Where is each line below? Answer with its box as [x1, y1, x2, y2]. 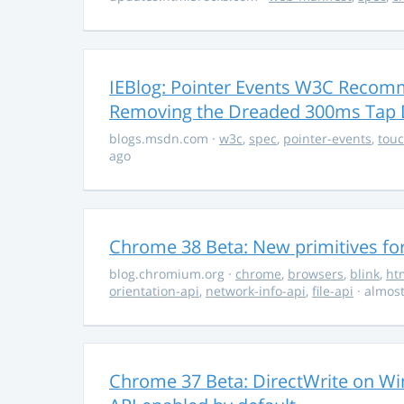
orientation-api [109, 281, 199, 299]
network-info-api [206, 281, 306, 299]
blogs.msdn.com [109, 129, 212, 147]
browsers [288, 264, 344, 282]
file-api [312, 281, 353, 299]
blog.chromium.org [109, 264, 228, 282]
